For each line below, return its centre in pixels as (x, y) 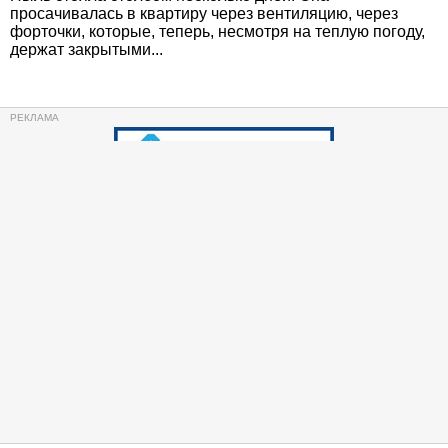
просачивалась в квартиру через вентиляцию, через (204, 13)
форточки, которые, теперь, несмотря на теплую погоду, (217, 31)
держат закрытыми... (86, 49)
